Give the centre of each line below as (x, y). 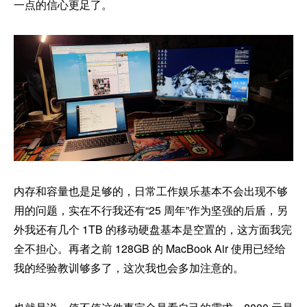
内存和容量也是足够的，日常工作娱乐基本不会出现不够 (151, 191)
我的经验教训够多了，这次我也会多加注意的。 (129, 267)
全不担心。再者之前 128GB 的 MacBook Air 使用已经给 (150, 248)
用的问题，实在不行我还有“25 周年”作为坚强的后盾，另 (151, 210)
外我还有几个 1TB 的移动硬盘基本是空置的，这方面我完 (153, 229)
